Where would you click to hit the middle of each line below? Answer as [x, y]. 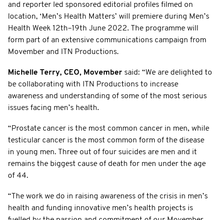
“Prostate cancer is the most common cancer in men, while [109, 128]
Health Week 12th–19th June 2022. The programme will [103, 28]
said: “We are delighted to [168, 72]
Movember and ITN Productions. [63, 52]
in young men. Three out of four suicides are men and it [102, 152]
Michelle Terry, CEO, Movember [66, 72]
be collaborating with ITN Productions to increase [93, 84]
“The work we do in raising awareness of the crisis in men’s [108, 196]
